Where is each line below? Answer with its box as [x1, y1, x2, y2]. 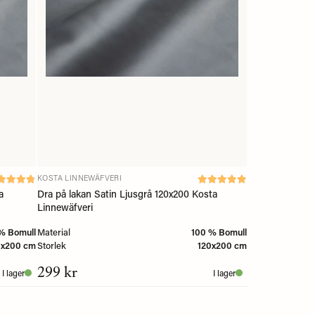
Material [37, 225, 70, 238]
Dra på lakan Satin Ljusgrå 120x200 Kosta [37, 186, 217, 200]
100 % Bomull [191, 225, 247, 238]
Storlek [37, 238, 66, 251]
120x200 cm [198, 238, 247, 251]
